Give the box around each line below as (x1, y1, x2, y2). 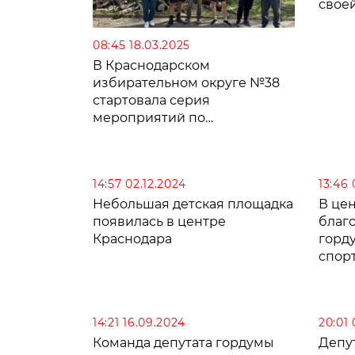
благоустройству (93, 127, 205, 143)
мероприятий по (93, 109, 205, 125)
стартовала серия (93, 92, 210, 108)
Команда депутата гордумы (93, 334, 274, 350)
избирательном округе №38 (93, 74, 280, 90)
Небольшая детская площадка (93, 196, 293, 212)
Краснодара (93, 231, 172, 246)
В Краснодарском (93, 57, 210, 73)
